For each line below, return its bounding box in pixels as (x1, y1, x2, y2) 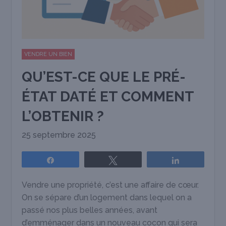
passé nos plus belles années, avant (22, 205, 158, 215)
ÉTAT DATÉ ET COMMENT (22, 88, 194, 105)
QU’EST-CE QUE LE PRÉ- (22, 69, 186, 86)
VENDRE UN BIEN (24, 51, 73, 58)
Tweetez (124, 156, 149, 164)
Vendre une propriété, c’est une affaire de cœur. (22, 180, 199, 190)
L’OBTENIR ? (22, 108, 104, 125)
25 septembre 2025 (22, 130, 96, 140)
